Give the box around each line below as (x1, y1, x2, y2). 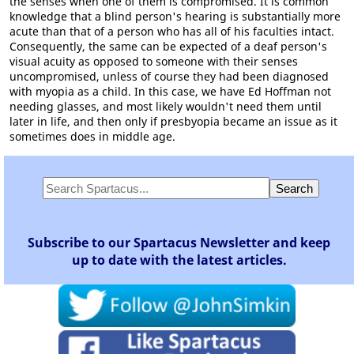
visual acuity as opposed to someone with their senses (9, 54, 298, 69)
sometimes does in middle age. (9, 129, 175, 144)
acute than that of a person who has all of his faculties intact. (9, 24, 334, 39)
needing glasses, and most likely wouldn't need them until (9, 99, 322, 114)
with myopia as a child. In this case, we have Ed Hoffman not (9, 84, 331, 99)
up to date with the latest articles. (71, 251, 287, 269)
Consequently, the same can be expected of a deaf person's (9, 39, 327, 54)
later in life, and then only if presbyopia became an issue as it (9, 114, 337, 129)
